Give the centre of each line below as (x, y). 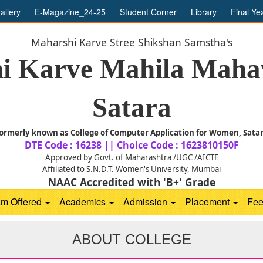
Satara (131, 107)
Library (205, 12)
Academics (84, 202)
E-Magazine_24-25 (71, 12)
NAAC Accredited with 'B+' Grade (131, 182)
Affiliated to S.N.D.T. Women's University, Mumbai (131, 169)
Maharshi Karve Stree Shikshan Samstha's (131, 42)
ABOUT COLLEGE (131, 239)
